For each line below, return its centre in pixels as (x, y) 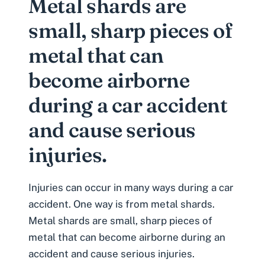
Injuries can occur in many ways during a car (131, 187)
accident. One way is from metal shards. (122, 204)
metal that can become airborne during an (127, 237)
